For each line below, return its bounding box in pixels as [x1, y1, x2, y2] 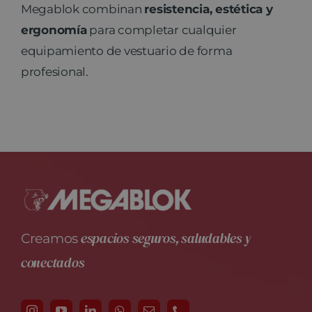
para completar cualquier [86, 22, 237, 37]
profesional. [20, 64, 88, 79]
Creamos [21, 231, 79, 247]
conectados [21, 253, 85, 275]
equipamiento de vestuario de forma [20, 43, 233, 58]
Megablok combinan [20, 1, 145, 16]
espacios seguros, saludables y [78, 228, 251, 251]
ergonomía [20, 22, 87, 37]
